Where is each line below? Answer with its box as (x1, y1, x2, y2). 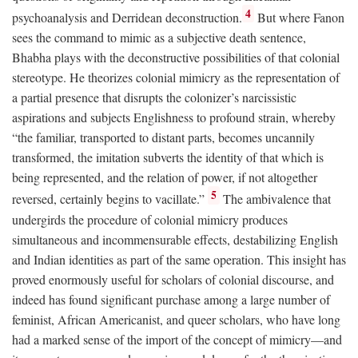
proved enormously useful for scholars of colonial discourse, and (12, 270, 334, 288)
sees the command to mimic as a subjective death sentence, (12, 29, 306, 46)
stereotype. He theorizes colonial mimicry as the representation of (12, 69, 340, 86)
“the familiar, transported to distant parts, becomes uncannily (12, 129, 315, 146)
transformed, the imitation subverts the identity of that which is (12, 149, 324, 166)
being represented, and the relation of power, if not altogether (12, 169, 317, 186)
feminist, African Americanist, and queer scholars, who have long (12, 310, 340, 328)
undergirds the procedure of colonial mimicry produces (12, 210, 288, 228)
